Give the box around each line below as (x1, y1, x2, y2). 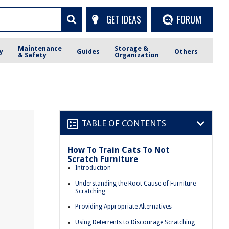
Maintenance (18, 44, 62, 52)
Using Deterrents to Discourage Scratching (75, 218, 195, 226)
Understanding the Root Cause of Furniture (75, 179, 196, 187)
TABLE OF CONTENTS (82, 118, 166, 128)
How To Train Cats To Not (67, 145, 170, 155)
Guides (77, 48, 100, 55)
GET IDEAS (106, 12, 141, 26)
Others (174, 48, 198, 55)
